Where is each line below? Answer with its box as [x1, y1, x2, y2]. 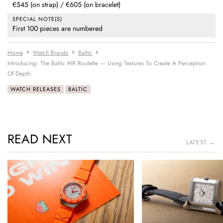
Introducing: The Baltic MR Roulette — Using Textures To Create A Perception [7, 59, 206, 68]
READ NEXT [7, 130, 72, 148]
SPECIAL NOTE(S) [12, 15, 62, 23]
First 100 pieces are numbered [12, 23, 103, 34]
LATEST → [186, 138, 216, 147]
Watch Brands [33, 48, 68, 58]
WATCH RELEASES [10, 85, 61, 94]
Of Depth [7, 69, 30, 79]
